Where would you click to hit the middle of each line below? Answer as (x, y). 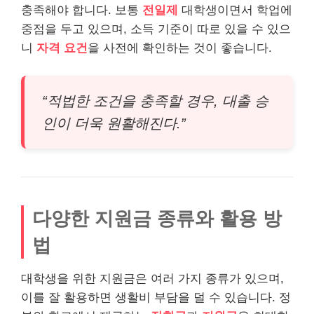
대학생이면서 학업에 (235, 10)
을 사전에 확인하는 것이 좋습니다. (180, 48)
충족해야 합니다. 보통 (82, 10)
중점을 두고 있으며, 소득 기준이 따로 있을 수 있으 (156, 29)
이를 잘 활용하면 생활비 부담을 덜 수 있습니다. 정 (156, 297)
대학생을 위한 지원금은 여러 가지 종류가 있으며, (152, 278)
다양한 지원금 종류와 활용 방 (157, 218)
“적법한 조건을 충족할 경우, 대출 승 (155, 101)
